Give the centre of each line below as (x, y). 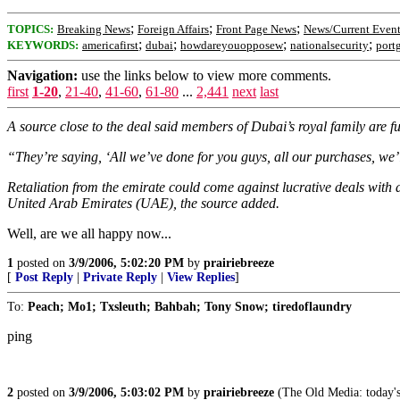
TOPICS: (30, 29)
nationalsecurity (329, 45)
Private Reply (120, 277)
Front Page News (256, 29)
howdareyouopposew (232, 45)
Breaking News (94, 29)
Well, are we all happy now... (89, 233)
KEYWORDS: (43, 45)
